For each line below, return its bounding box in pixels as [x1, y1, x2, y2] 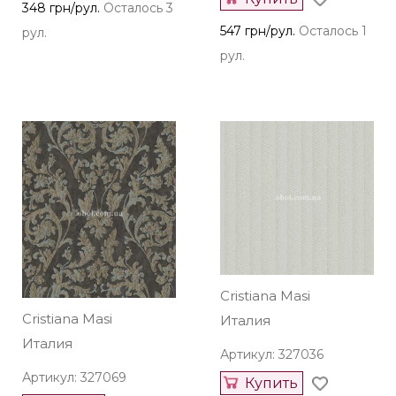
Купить [245, 375, 298, 392]
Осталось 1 [299, 23, 367, 39]
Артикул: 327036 [220, 346, 324, 362]
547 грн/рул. [220, 23, 295, 39]
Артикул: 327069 [22, 369, 126, 385]
